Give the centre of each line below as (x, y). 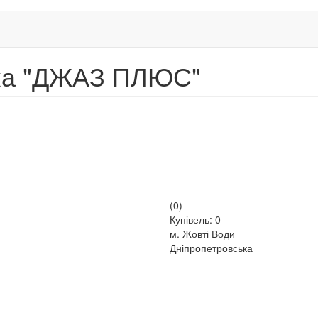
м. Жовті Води (202, 234)
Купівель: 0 (195, 219)
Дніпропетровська (211, 248)
